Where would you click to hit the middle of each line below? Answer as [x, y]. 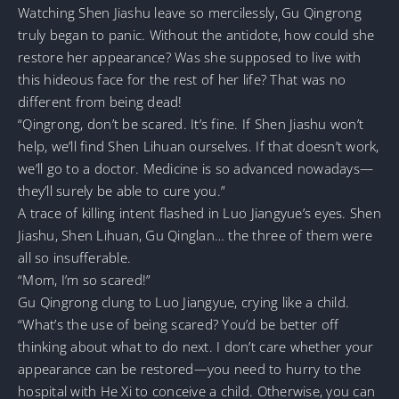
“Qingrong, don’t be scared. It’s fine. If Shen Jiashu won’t [191, 123]
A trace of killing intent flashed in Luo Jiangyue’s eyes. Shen [199, 212]
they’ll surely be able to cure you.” [122, 190]
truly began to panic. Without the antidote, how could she [196, 34]
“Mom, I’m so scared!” [85, 279]
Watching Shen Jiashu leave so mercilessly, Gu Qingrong [190, 12]
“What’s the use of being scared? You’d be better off [179, 324]
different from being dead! [100, 101]
